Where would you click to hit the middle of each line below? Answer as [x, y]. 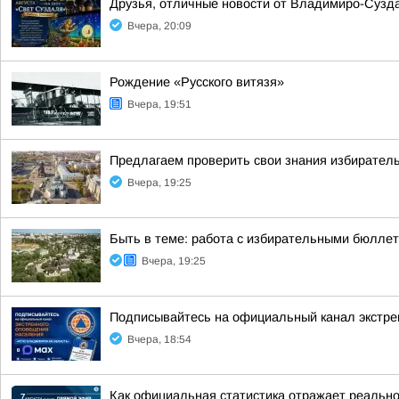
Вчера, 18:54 [159, 339]
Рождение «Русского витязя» [197, 82]
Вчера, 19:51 [159, 104]
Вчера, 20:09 [159, 26]
